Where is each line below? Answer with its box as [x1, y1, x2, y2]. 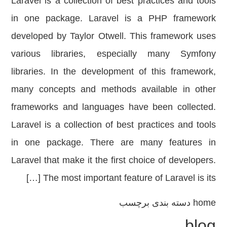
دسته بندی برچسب [119, 198, 193, 208]
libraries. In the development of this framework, [11, 66, 216, 77]
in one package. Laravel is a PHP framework [11, 13, 216, 23]
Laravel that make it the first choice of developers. [11, 155, 216, 165]
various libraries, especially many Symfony [11, 48, 216, 59]
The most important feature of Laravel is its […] [43, 172, 216, 183]
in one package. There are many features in [11, 137, 216, 147]
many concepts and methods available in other [11, 84, 216, 94]
